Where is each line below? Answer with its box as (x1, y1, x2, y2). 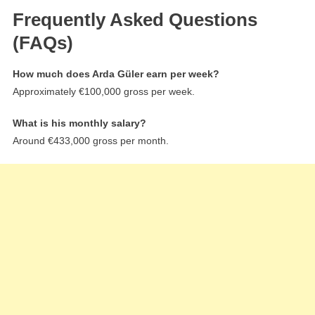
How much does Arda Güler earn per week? (12, 67, 219, 79)
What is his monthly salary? (12, 117, 146, 129)
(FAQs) (12, 32, 73, 53)
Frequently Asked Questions (12, 8, 257, 30)
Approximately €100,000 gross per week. (12, 85, 195, 97)
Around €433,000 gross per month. (12, 134, 169, 146)
